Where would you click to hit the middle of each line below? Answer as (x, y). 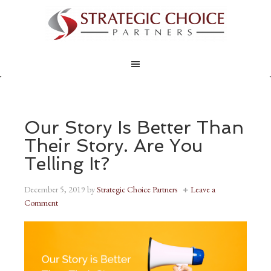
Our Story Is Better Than (134, 127)
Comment (41, 203)
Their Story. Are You (113, 145)
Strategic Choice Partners (137, 189)
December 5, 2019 (55, 189)
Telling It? (67, 164)
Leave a (203, 189)
